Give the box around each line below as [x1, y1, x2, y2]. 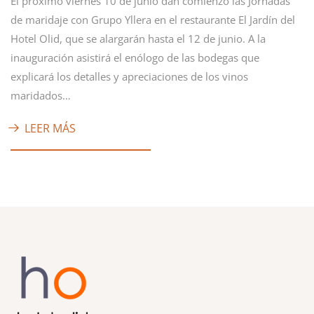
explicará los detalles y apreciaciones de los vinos [11, 69, 248, 83]
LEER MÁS [25, 120, 76, 136]
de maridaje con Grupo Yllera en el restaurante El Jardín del [11, 12, 295, 27]
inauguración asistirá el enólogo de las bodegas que [11, 50, 259, 64]
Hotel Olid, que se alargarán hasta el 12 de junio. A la [11, 31, 266, 46]
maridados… [11, 88, 71, 102]
